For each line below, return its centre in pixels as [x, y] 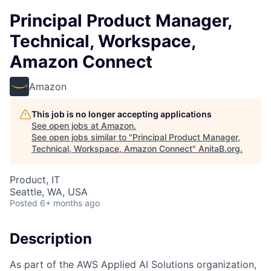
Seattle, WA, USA [49, 192]
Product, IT [35, 180]
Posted [24, 203]
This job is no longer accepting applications [122, 114]
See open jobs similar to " [82, 137]
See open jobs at [66, 126]
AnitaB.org [219, 149]
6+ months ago [70, 203]
